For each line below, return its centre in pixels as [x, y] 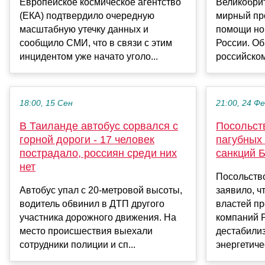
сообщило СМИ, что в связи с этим [96, 43]
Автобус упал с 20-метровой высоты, [101, 190]
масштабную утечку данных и [84, 30]
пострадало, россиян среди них [98, 153]
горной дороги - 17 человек [87, 140]
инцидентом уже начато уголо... [89, 57]
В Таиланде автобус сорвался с [99, 126]
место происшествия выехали [86, 231]
